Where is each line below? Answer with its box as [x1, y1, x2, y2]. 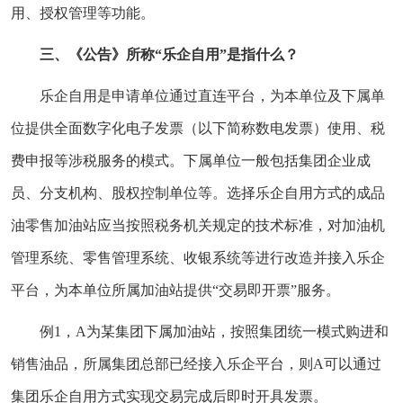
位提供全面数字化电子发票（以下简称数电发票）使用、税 [11, 120, 385, 136]
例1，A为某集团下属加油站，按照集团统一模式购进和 [40, 323, 389, 339]
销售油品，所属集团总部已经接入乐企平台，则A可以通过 [11, 355, 381, 372]
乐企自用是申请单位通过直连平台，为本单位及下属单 [40, 87, 385, 103]
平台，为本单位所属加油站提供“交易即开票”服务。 [11, 282, 340, 298]
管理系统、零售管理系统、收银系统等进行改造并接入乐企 [11, 249, 385, 265]
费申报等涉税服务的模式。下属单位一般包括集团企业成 [11, 152, 371, 168]
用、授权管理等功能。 [11, 4, 155, 21]
